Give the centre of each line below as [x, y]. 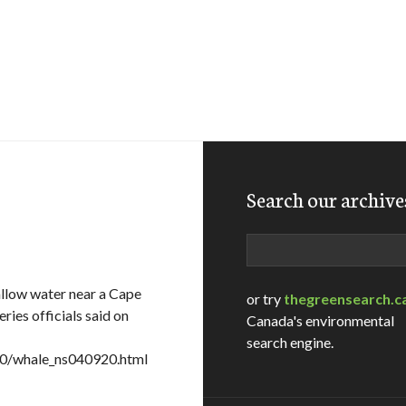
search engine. [290, 342]
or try [265, 299]
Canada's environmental [320, 320]
